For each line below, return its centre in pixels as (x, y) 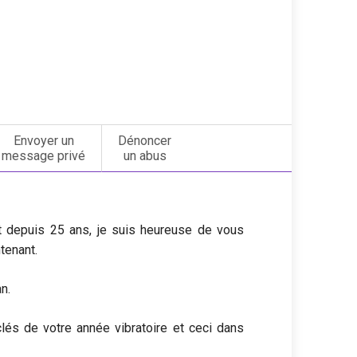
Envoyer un (43, 141)
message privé (44, 156)
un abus (145, 156)
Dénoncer (145, 141)
